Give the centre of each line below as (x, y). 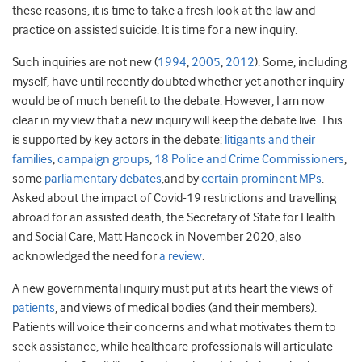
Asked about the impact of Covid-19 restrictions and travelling (174, 198)
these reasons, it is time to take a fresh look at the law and (164, 11)
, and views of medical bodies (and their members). (186, 308)
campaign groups (103, 159)
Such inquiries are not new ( (85, 62)
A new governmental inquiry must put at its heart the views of (173, 288)
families (32, 159)
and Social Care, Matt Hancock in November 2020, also (157, 237)
